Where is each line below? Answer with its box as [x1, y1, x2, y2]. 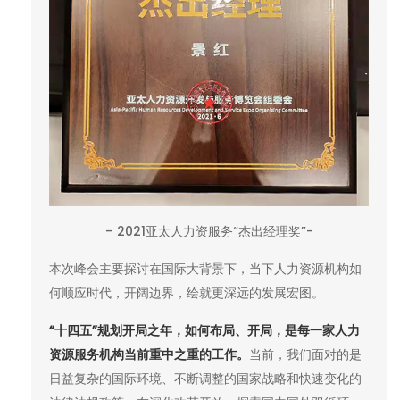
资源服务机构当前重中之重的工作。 [49, 346, 249, 364]
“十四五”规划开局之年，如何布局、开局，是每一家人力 [49, 321, 360, 340]
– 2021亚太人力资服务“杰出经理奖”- [104, 222, 313, 241]
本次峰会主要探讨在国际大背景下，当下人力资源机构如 [49, 260, 362, 279]
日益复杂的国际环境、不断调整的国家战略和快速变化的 [49, 370, 362, 388]
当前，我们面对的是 [249, 346, 362, 364]
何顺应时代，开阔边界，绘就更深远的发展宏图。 [49, 284, 324, 303]
